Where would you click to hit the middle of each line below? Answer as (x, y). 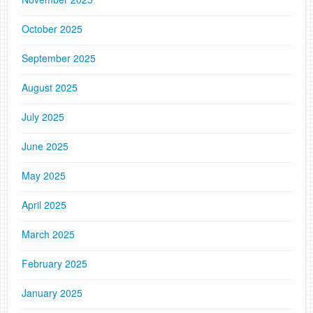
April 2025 (44, 205)
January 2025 (52, 293)
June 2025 (45, 146)
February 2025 (54, 264)
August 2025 (50, 88)
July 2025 (43, 117)
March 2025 (48, 234)
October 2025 (52, 29)
